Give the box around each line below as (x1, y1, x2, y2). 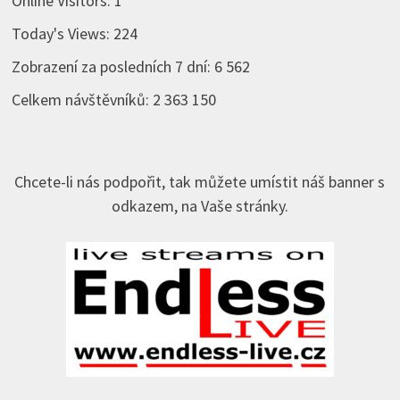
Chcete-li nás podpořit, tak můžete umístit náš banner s (14, 171, 386, 192)
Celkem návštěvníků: (11, 88, 153, 110)
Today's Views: (11, 22, 113, 44)
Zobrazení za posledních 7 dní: (11, 55, 214, 77)
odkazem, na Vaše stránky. (111, 195, 288, 216)
